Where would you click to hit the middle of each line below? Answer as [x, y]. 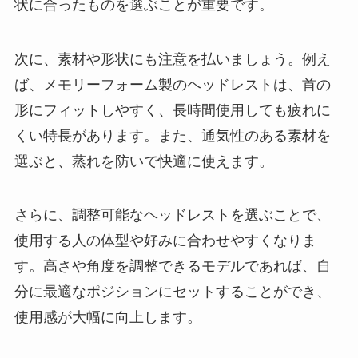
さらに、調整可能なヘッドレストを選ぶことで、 [172, 215]
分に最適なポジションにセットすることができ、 [172, 292]
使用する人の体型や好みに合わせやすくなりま [165, 241]
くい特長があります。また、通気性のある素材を [172, 135]
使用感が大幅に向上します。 [107, 318]
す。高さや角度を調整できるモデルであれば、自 [172, 267]
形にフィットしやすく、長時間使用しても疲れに [172, 110]
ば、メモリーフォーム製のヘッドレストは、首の [172, 84]
